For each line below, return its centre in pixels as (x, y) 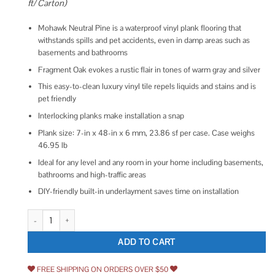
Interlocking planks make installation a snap (111, 116)
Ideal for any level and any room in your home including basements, (150, 162)
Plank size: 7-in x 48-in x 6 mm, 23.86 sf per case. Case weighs (146, 133)
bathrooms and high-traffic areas (92, 174)
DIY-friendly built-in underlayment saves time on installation (138, 192)
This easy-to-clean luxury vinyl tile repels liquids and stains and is (147, 87)
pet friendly (57, 99)
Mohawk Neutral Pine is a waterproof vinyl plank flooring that (139, 28)
